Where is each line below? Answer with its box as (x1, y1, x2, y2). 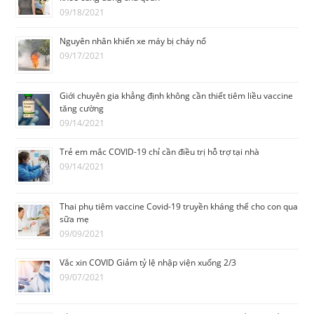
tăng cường (60, 102, 104, 115)
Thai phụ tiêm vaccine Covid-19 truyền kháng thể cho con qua (60, 200, 299, 213)
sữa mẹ (60, 213, 90, 226)
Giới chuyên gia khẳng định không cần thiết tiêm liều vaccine (60, 90, 294, 102)
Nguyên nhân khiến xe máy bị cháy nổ (60, 35, 207, 48)
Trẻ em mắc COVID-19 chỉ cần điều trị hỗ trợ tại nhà (60, 146, 260, 158)
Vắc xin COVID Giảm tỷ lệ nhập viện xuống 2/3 (60, 257, 237, 269)
